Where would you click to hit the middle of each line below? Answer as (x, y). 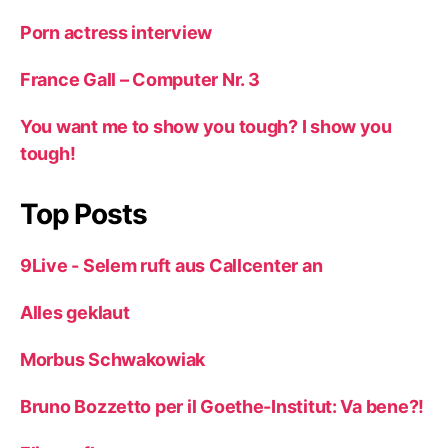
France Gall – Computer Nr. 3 (140, 79)
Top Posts (83, 213)
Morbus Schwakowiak (113, 359)
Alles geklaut (75, 312)
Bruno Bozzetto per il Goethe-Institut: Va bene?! (222, 406)
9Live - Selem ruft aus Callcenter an (171, 265)
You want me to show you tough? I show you (206, 126)
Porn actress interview (116, 32)
